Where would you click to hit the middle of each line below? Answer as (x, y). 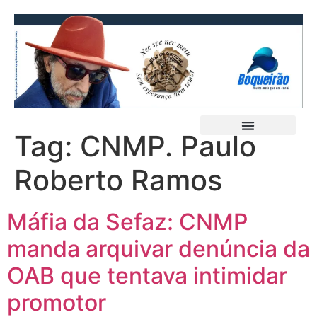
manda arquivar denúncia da (158, 249)
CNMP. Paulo (168, 146)
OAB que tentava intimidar (147, 276)
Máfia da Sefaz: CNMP (127, 222)
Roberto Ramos (118, 180)
